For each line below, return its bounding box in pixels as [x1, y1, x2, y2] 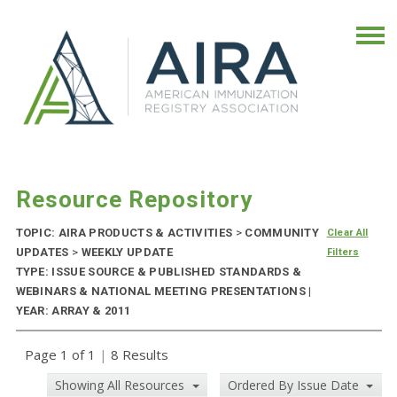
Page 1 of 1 [24, 346, 99, 364]
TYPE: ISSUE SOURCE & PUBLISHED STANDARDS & [15, 265, 302, 279]
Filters [326, 246, 359, 259]
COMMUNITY [241, 226, 320, 240]
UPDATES [15, 245, 73, 260]
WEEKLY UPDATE [78, 245, 173, 260]
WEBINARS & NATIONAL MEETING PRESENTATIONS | [15, 284, 312, 299]
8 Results [106, 346, 168, 364]
